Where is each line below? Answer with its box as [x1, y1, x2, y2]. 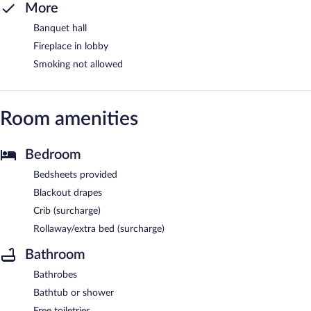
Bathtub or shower [33, 287, 114, 298]
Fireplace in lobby [33, 41, 108, 51]
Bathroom [25, 247, 85, 262]
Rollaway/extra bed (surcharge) [33, 224, 165, 234]
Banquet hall [33, 23, 87, 33]
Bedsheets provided [33, 169, 117, 180]
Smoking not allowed [33, 59, 123, 69]
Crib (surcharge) [33, 205, 101, 216]
